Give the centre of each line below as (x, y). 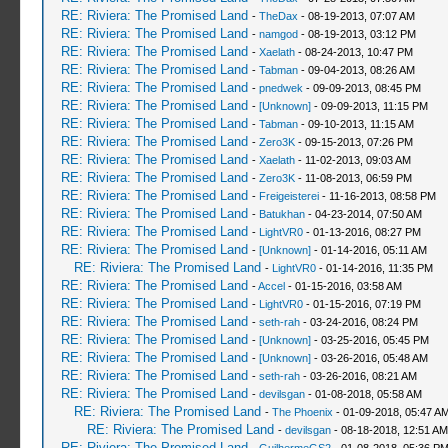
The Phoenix (302, 412)
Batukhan (281, 214)
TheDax (278, 16)
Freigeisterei (288, 196)
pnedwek (280, 88)
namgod (278, 34)
